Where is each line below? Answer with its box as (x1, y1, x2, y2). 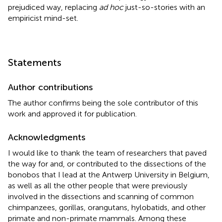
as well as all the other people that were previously (8, 180, 187, 190)
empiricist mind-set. (8, 13, 78, 23)
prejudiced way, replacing (8, 2, 99, 12)
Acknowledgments (8, 131, 85, 143)
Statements (8, 56, 61, 68)
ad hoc (99, 2, 123, 12)
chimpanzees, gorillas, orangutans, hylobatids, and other (8, 202, 206, 212)
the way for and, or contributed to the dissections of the (8, 159, 206, 168)
